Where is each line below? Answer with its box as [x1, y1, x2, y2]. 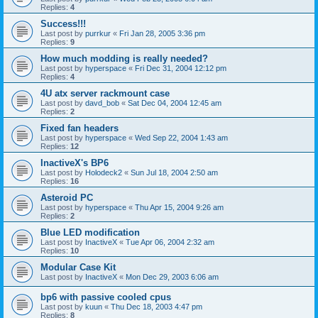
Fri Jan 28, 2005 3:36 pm [119, 28, 205, 38]
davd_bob [85, 98, 119, 107]
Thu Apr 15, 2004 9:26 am [135, 202, 224, 212]
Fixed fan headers [40, 122, 119, 133]
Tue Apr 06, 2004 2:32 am [126, 237, 214, 246]
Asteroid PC [40, 192, 93, 203]
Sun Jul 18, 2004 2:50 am [131, 168, 218, 177]
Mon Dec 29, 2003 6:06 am [126, 272, 219, 281]
